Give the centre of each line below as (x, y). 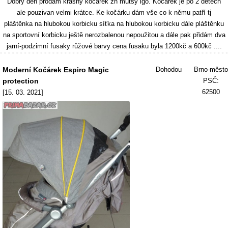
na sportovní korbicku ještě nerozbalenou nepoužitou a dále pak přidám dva (114, 35)
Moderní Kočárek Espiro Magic (56, 70)
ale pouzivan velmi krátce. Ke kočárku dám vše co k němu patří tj (114, 12)
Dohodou (169, 69)
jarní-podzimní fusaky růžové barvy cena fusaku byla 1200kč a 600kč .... (114, 46)
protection (21, 81)
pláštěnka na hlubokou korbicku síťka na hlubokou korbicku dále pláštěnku (114, 24)
